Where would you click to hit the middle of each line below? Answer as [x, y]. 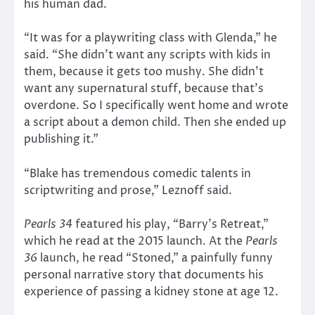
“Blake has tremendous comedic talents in [137, 173]
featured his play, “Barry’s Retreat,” [171, 224]
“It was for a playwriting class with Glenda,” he [150, 38]
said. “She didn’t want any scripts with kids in [147, 55]
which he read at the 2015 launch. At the [135, 241]
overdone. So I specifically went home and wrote [156, 106]
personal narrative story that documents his [144, 275]
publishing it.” [61, 140]
